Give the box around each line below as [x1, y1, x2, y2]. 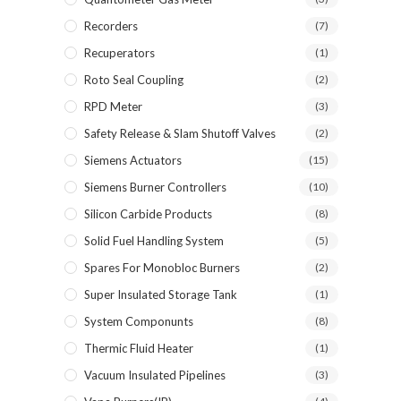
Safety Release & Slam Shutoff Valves [84, 126, 276, 141]
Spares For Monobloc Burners [84, 260, 240, 275]
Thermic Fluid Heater [84, 341, 193, 355]
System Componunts [84, 314, 193, 328]
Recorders [84, 19, 138, 33]
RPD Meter [84, 99, 142, 114]
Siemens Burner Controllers [84, 180, 226, 194]
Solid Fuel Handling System [84, 234, 224, 248]
